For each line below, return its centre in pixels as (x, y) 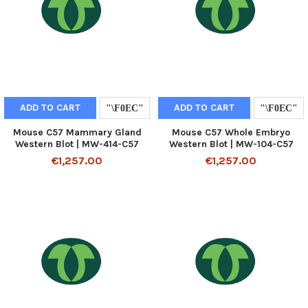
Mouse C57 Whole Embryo (231, 133)
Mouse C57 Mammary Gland (77, 133)
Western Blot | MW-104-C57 (231, 144)
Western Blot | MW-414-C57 (77, 144)
